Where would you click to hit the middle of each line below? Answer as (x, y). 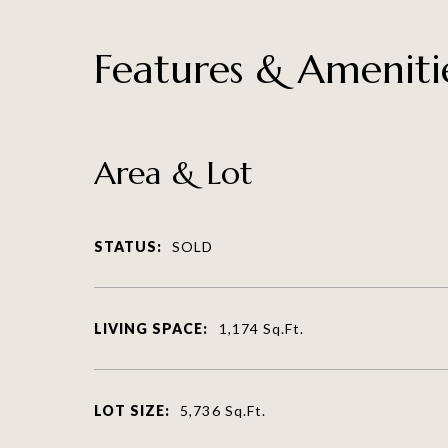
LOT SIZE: (132, 410)
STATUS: (128, 246)
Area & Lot (173, 172)
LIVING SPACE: (151, 328)
